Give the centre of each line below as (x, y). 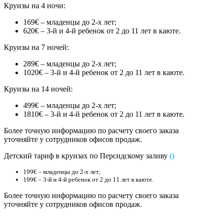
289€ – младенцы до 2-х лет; (70, 63)
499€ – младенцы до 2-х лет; (70, 105)
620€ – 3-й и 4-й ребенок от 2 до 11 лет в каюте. (102, 31)
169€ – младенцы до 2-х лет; (70, 22)
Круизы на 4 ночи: (35, 5)
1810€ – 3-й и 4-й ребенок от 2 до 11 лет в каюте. (104, 114)
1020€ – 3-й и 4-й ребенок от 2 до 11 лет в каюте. (104, 72)
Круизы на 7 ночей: (36, 47)
